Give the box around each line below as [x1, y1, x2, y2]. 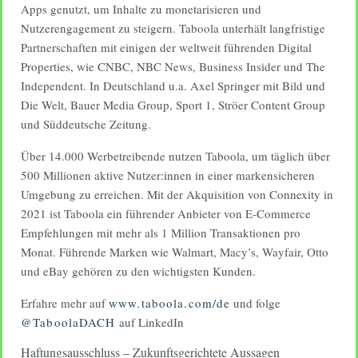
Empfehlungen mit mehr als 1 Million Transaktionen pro [21, 225, 300, 241]
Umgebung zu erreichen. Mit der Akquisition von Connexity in [21, 186, 333, 202]
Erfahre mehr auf [21, 295, 109, 311]
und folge [230, 295, 281, 311]
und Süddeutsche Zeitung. [21, 116, 151, 132]
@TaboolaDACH [21, 314, 116, 330]
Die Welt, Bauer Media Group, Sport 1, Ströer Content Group [21, 97, 325, 113]
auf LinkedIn [115, 314, 184, 330]
